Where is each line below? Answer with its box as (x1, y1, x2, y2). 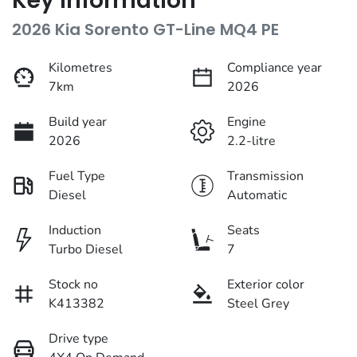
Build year (49, 113, 107, 131)
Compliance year (227, 59, 322, 77)
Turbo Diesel (49, 241, 123, 259)
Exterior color (227, 276, 304, 294)
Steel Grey (227, 295, 289, 313)
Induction (49, 222, 101, 240)
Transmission (227, 167, 304, 186)
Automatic (227, 186, 287, 205)
